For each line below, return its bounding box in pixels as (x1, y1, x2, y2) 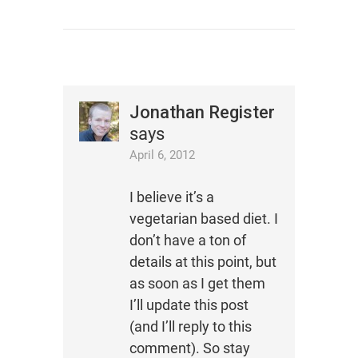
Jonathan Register (129, 101, 275, 122)
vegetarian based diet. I (129, 209, 278, 227)
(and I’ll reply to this (129, 317, 252, 335)
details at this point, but (129, 253, 276, 270)
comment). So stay (129, 339, 250, 356)
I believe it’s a (129, 188, 214, 205)
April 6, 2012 (129, 147, 195, 162)
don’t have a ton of (129, 231, 246, 249)
